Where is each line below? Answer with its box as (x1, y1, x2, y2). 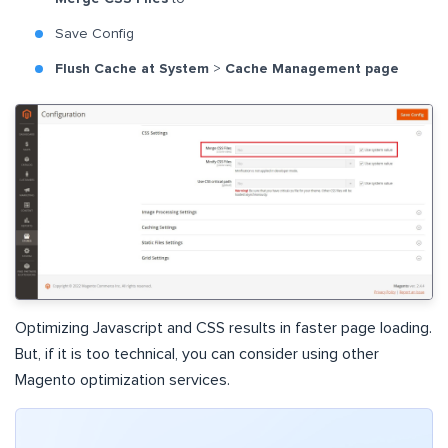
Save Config (55, 26, 134, 41)
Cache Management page (225, 61, 399, 76)
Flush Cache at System (55, 61, 209, 76)
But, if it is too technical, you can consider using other (15, 345, 379, 362)
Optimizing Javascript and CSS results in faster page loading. (15, 319, 432, 336)
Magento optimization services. (15, 371, 230, 388)
